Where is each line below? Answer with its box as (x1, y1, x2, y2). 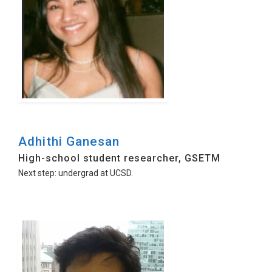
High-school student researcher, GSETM (18, 152, 220, 164)
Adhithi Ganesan (18, 134, 120, 149)
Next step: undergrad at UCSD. (18, 168, 133, 178)
